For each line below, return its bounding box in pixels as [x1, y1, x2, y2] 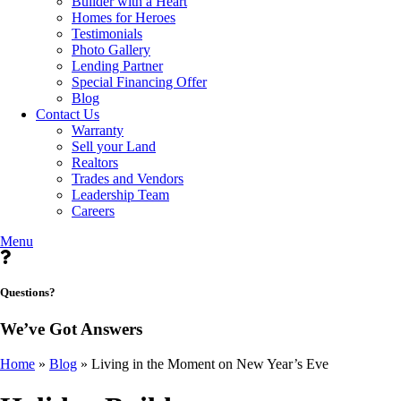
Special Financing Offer [72, 73, 207, 90]
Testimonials [72, 25, 142, 41]
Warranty [72, 122, 124, 138]
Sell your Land [72, 138, 156, 154]
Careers [72, 202, 115, 218]
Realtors [72, 154, 118, 170]
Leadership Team [72, 186, 169, 202]
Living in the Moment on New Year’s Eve [91, 355, 328, 371]
